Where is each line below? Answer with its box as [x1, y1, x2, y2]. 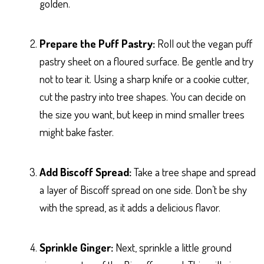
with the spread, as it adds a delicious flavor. [39, 199, 220, 214]
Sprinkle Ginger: [39, 239, 113, 255]
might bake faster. [39, 124, 114, 139]
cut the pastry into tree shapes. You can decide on [39, 88, 246, 104]
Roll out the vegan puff [155, 35, 252, 51]
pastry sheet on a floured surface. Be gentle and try [39, 53, 253, 68]
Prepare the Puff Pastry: [39, 35, 155, 51]
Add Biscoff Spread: [39, 164, 131, 179]
